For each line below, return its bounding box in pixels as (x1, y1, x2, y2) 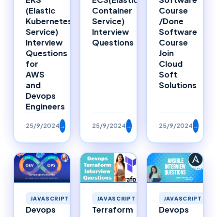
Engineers (26, 101, 65, 111)
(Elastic (26, 5, 55, 15)
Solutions (158, 79, 197, 90)
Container (92, 5, 133, 15)
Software (158, 26, 197, 37)
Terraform (92, 204, 134, 215)
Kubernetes (26, 15, 72, 26)
